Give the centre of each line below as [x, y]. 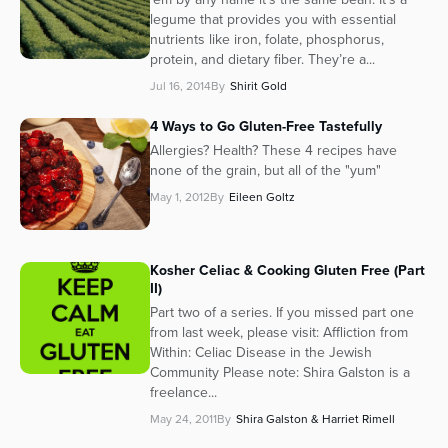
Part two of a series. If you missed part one [282, 313]
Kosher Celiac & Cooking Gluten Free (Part [287, 271]
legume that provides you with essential [273, 20]
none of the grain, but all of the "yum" [265, 171]
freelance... [183, 393]
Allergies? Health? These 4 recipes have [273, 151]
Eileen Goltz [262, 197]
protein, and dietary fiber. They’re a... [262, 60]
